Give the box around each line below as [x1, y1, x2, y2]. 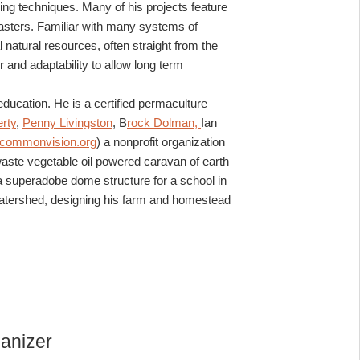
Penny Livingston [22, 115, 112, 129]
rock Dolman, [127, 115, 201, 129]
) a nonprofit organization [96, 134, 225, 149]
